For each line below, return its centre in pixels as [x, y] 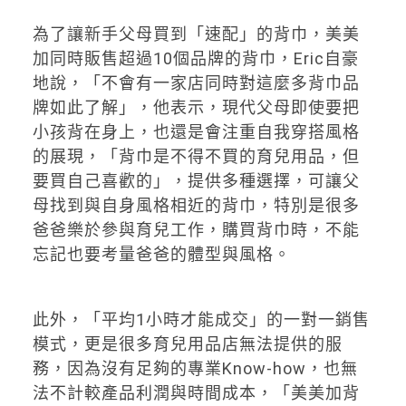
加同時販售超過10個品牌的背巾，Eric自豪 [195, 59]
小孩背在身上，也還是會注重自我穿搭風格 [196, 132]
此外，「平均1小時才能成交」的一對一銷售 [201, 320]
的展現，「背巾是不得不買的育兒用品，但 [196, 157]
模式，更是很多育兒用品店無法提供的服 [187, 344]
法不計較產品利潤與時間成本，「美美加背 [196, 393]
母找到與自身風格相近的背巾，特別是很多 [196, 206]
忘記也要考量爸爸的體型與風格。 [161, 255]
